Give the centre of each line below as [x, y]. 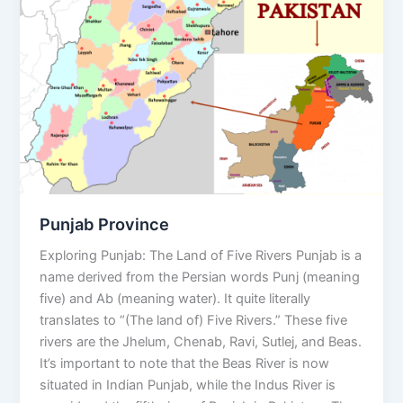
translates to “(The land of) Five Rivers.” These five [194, 321]
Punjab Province [105, 224]
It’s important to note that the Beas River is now [185, 364]
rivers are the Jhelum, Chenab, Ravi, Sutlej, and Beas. [201, 342]
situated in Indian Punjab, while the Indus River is [188, 385]
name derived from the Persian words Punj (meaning [200, 278]
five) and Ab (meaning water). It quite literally [175, 299]
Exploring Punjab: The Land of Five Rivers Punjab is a [201, 256]
